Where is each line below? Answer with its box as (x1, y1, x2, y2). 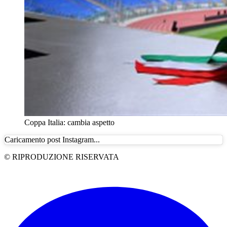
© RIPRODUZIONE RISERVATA (4, 152, 119, 161)
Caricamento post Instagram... (5, 135, 100, 144)
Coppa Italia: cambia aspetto (24, 118, 115, 127)
